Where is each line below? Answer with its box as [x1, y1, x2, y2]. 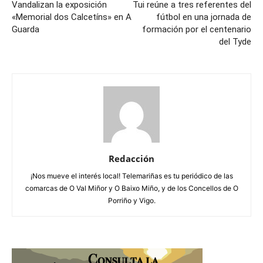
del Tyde [219, 36, 251, 47]
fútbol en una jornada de [156, 12, 251, 22]
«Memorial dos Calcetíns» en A [12, 12, 131, 22]
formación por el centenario [142, 24, 251, 35]
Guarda [12, 24, 39, 35]
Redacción [109, 153, 154, 164]
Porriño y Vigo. [107, 196, 156, 205]
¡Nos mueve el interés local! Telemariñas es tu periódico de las [30, 171, 233, 180]
